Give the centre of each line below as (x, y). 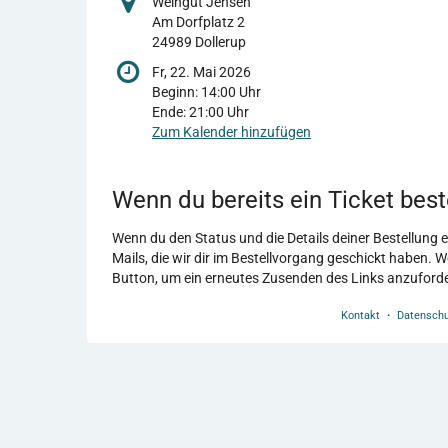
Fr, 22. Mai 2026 (201, 72)
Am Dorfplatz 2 (198, 22)
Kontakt (361, 316)
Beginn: (176, 92)
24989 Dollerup (199, 42)
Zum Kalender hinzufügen (231, 132)
